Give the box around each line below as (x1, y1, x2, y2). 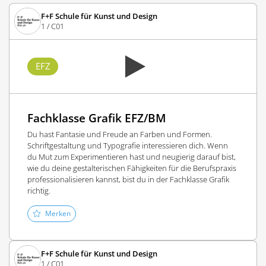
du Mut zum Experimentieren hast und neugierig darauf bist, (27, 151, 236, 162)
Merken (45, 208, 71, 218)
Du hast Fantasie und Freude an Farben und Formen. (27, 129, 212, 140)
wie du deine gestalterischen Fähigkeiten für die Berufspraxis (27, 163, 236, 173)
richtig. (27, 185, 50, 196)
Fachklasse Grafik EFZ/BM (27, 110, 166, 125)
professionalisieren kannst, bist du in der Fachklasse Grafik (27, 174, 229, 185)
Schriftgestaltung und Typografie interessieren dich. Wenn (27, 140, 228, 151)
